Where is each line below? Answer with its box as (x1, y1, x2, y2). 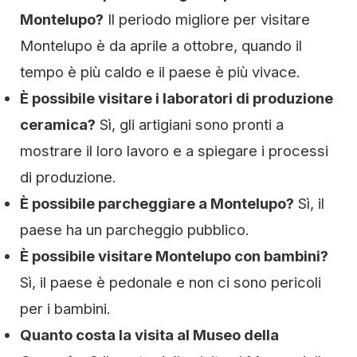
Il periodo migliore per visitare (104, 10, 310, 28)
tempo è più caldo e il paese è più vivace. (20, 63, 300, 80)
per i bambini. (20, 300, 111, 317)
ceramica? (20, 116, 96, 133)
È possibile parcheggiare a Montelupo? (20, 194, 294, 212)
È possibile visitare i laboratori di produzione (20, 89, 333, 107)
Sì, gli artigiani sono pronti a (96, 116, 284, 133)
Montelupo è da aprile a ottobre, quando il (20, 37, 302, 54)
